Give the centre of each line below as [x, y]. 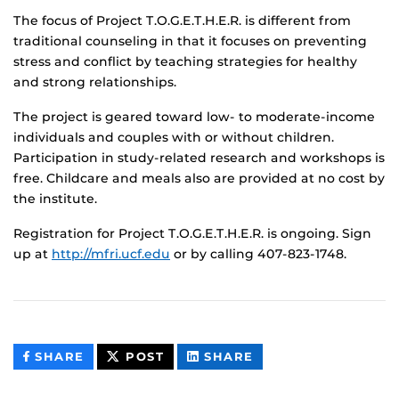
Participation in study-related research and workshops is [199, 157]
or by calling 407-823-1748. [258, 253]
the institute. [55, 198]
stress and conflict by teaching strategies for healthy [185, 61]
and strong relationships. [95, 81]
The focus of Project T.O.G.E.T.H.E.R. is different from [182, 20]
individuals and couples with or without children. [174, 137]
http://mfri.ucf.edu [111, 253]
